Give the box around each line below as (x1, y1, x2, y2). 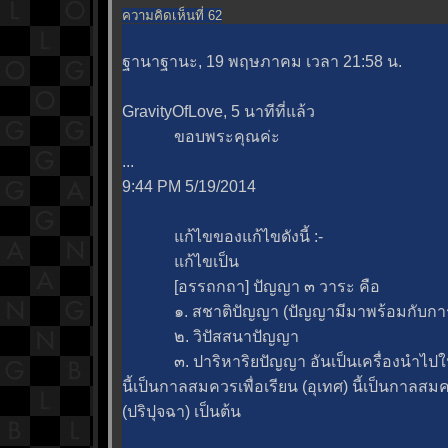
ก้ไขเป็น (122, 252, 239, 270)
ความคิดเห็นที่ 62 (122, 7, 222, 23)
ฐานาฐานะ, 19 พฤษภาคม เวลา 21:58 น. (122, 52, 402, 70)
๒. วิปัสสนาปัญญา (122, 327, 299, 345)
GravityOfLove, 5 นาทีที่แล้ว (122, 102, 315, 120)
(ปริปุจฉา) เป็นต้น (122, 402, 241, 420)
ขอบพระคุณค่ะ (122, 127, 280, 145)
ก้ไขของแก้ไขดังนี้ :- (122, 227, 323, 245)
